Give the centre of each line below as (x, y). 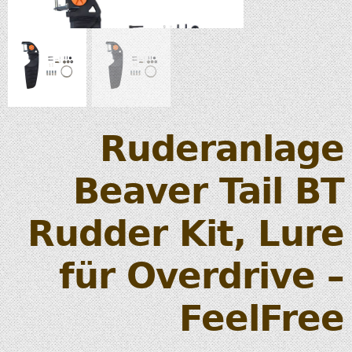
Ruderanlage (222, 148)
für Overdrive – (202, 276)
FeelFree (262, 318)
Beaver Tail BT (209, 191)
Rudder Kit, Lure (186, 233)
